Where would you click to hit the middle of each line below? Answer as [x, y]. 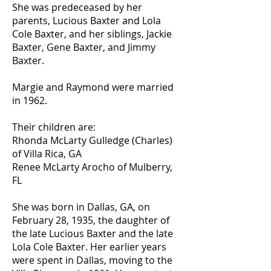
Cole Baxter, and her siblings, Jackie [92, 34]
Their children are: [54, 127]
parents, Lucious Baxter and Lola [87, 21]
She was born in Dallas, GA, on [81, 207]
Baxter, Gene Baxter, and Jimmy [84, 47]
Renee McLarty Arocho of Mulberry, [92, 167]
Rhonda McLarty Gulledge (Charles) [92, 140]
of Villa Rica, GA [47, 154]
